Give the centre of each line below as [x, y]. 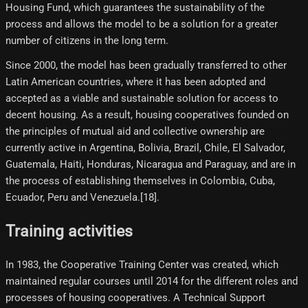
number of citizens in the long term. [87, 41]
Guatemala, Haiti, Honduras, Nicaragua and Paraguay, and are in [151, 165]
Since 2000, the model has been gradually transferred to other [146, 66]
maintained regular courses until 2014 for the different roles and [152, 281]
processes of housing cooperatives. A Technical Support [135, 297]
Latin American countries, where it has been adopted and [135, 82]
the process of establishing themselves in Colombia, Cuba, [140, 181]
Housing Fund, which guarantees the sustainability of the [135, 8]
